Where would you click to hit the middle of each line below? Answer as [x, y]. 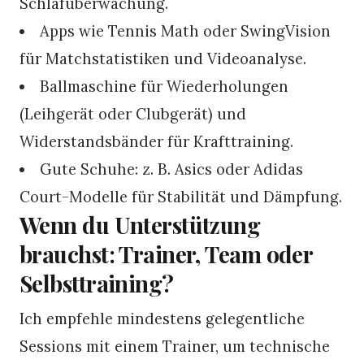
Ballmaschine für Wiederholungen [165, 86]
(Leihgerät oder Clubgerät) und [133, 113]
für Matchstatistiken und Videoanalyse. [163, 58]
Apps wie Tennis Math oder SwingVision [186, 30]
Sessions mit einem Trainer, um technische [175, 346]
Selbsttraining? [97, 283]
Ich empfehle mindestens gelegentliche [162, 318]
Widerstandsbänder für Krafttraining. [156, 141]
